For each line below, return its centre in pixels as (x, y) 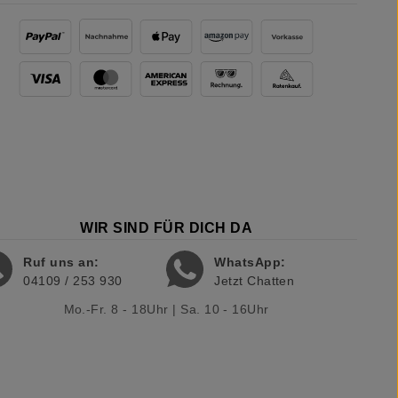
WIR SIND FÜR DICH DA (166, 228)
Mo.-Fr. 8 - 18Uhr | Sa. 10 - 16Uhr (166, 310)
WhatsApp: (250, 263)
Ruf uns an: (61, 263)
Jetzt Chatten (255, 281)
